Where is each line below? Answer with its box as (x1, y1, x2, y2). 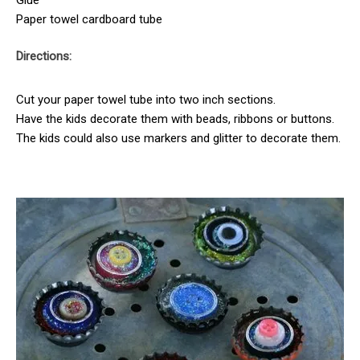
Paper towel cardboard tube (16, 11, 162, 27)
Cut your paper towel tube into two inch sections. (16, 92, 276, 108)
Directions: (16, 49, 72, 64)
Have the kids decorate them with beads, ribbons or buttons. (16, 112, 334, 127)
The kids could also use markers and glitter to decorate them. (16, 131, 341, 146)
